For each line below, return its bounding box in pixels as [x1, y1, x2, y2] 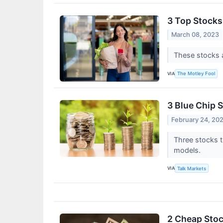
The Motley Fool [177, 71, 216, 77]
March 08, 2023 [171, 31, 220, 39]
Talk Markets [177, 165, 207, 171]
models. [173, 145, 203, 154]
